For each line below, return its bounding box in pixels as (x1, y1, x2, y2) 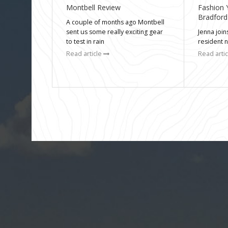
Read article (66, 49, 104, 59)
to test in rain (66, 37, 105, 46)
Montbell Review (66, 3, 121, 13)
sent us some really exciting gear (66, 27, 163, 37)
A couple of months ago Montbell (66, 18, 165, 27)
